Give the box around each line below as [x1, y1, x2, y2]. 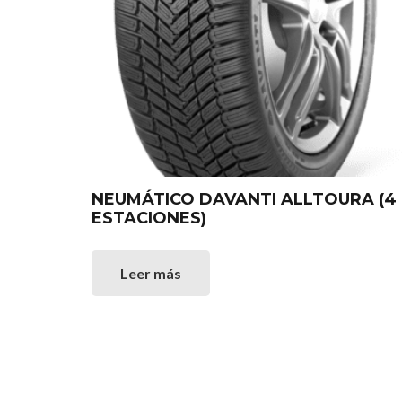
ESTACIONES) [92, 207, 206, 228]
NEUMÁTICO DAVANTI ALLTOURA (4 [92, 188, 397, 209]
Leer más [120, 264, 181, 282]
